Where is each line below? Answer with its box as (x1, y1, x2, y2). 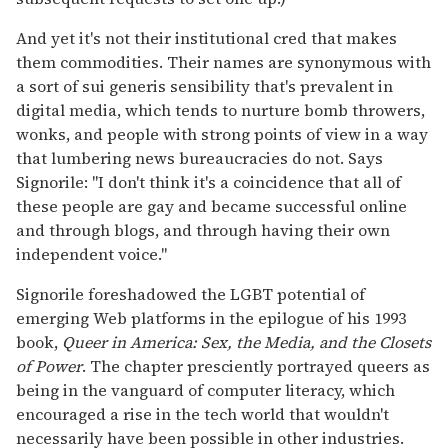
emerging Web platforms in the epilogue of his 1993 (16, 307, 406, 330)
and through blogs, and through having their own (16, 219, 390, 242)
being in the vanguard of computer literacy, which (16, 379, 395, 402)
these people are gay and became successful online (16, 195, 407, 218)
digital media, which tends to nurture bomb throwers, (16, 99, 425, 122)
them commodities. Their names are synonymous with (16, 51, 431, 74)
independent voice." (16, 243, 167, 266)
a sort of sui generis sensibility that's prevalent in (16, 75, 393, 98)
